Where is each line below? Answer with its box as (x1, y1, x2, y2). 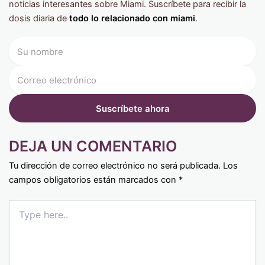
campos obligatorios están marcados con (9, 174, 179, 186)
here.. (8, 211, 30, 222)
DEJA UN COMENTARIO (9, 137, 177, 156)
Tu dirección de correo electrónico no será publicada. (9, 160, 221, 172)
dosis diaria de (9, 13, 67, 24)
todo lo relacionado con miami (67, 13, 195, 24)
